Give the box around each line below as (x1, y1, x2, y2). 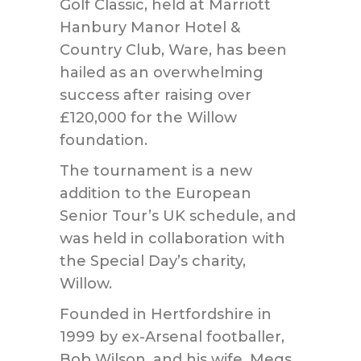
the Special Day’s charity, (60, 252, 246, 270)
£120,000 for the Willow (60, 109, 237, 127)
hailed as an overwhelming (60, 64, 263, 81)
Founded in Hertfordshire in (60, 305, 272, 323)
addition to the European (60, 185, 251, 202)
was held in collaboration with (60, 230, 285, 247)
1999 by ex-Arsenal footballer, (60, 328, 284, 346)
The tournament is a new (60, 162, 252, 180)
